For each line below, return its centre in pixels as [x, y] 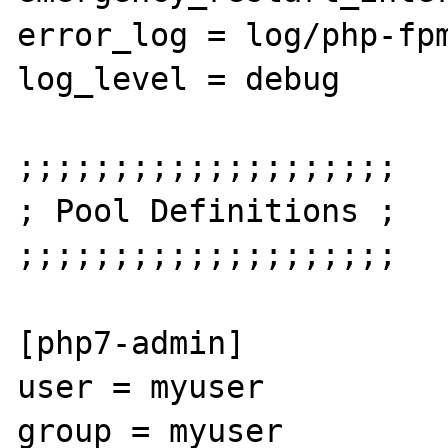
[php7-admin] [131, 342]
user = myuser [141, 386]
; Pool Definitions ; [207, 210]
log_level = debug [179, 78]
